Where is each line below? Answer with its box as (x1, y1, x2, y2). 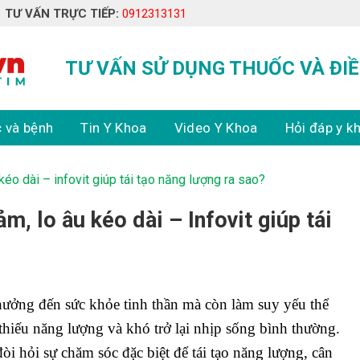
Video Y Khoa (174, 120, 258, 136)
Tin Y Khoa (80, 120, 147, 136)
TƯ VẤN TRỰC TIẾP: (5, 6, 119, 21)
